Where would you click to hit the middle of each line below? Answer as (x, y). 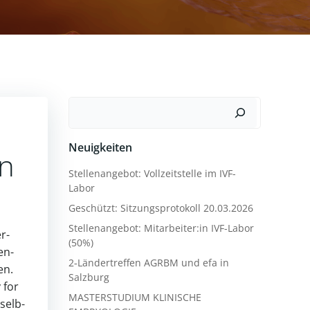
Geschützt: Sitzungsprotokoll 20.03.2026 (161, 208)
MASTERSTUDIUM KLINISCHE (135, 297)
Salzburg (89, 277)
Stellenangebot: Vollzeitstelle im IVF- (152, 173)
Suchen (88, 105)
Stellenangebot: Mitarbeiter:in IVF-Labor (161, 228)
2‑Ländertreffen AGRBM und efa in (149, 263)
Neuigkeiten (100, 147)
